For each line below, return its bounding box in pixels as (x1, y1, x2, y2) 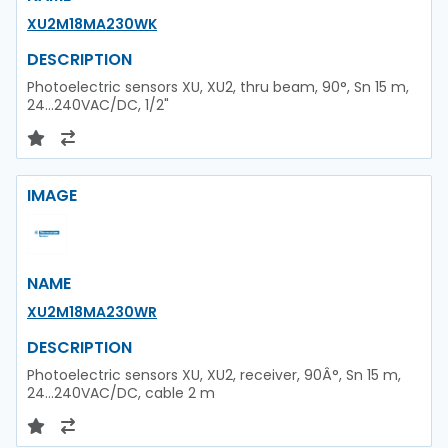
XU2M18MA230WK (27, 13, 157, 34)
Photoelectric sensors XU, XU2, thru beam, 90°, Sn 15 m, (27, 76, 409, 97)
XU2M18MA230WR (27, 301, 157, 322)
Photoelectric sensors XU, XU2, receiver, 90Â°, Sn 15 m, (27, 364, 401, 385)
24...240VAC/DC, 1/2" (27, 94, 169, 115)
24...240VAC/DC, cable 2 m (27, 382, 215, 403)
